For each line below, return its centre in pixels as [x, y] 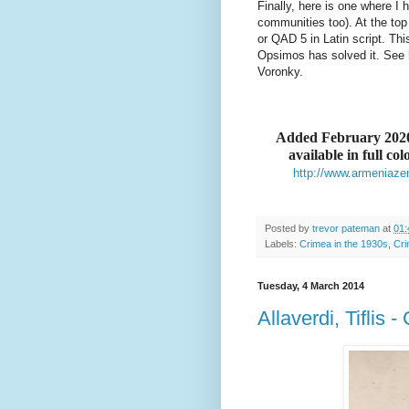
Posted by [288, 229]
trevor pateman [346, 229]
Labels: [282, 244]
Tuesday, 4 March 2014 [311, 286]
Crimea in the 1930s [344, 244]
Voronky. [280, 72]
